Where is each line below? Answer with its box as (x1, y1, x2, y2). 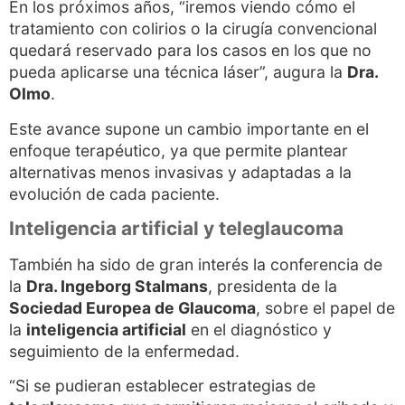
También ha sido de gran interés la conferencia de (9, 254, 382, 274)
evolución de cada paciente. (9, 184, 220, 203)
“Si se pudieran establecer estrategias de (9, 376, 316, 396)
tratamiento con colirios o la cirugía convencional (9, 19, 377, 39)
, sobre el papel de (256, 297, 395, 317)
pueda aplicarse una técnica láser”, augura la (9, 62, 347, 82)
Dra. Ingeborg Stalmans (26, 276, 208, 296)
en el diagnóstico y (186, 319, 332, 339)
